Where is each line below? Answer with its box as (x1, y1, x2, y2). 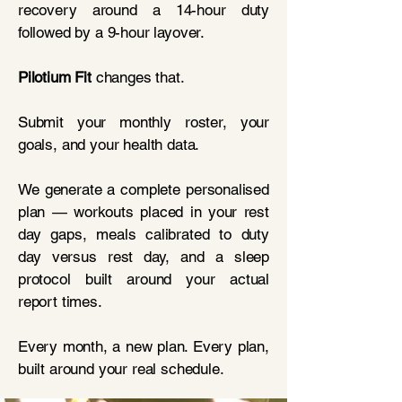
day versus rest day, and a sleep (18, 248, 269, 266)
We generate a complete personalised (18, 180, 269, 198)
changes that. (91, 68, 185, 86)
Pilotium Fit (18, 68, 92, 86)
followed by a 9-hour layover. (18, 23, 205, 41)
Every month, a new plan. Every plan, (18, 337, 269, 355)
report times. (18, 293, 102, 310)
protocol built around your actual (18, 270, 269, 288)
